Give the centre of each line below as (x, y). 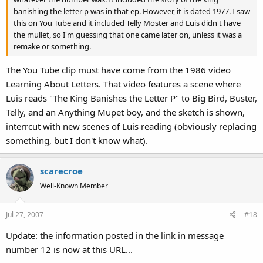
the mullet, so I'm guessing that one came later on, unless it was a (128, 34)
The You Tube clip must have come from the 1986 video (118, 70)
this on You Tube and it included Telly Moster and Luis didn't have (127, 23)
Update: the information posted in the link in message (115, 235)
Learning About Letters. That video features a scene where (123, 84)
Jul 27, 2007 (25, 214)
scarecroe (61, 171)
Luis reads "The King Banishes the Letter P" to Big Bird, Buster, (131, 98)
